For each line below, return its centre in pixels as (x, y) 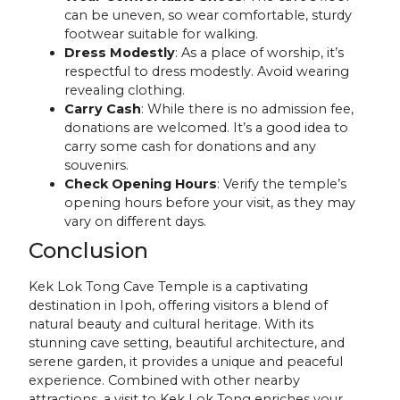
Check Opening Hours (141, 184)
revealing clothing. (125, 91)
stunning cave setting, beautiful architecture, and (187, 343)
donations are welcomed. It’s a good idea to (207, 128)
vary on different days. (136, 222)
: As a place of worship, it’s (260, 53)
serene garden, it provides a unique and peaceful (186, 362)
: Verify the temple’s (282, 184)
